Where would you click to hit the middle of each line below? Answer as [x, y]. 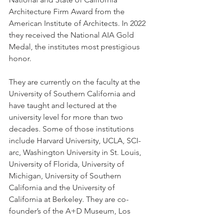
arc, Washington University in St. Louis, [76, 153]
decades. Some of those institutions [72, 129]
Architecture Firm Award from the [68, 12]
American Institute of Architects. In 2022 [78, 23]
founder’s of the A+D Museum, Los [71, 211]
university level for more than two [67, 117]
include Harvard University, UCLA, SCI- [75, 141]
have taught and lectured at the [64, 106]
